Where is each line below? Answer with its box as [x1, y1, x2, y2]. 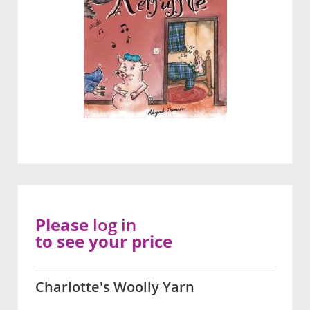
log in [93, 212, 136, 236]
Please [35, 212, 93, 236]
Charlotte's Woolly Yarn [35, 277, 194, 296]
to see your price [35, 229, 172, 253]
